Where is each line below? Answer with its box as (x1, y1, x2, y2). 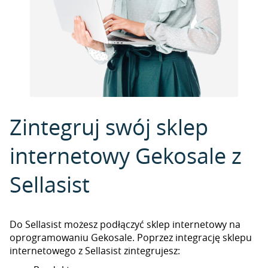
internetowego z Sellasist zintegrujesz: (10, 244, 180, 257)
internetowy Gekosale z (10, 141, 242, 170)
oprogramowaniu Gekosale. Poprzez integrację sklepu (10, 231, 252, 244)
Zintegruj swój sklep (10, 112, 208, 141)
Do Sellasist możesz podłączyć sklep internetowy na (10, 218, 240, 231)
